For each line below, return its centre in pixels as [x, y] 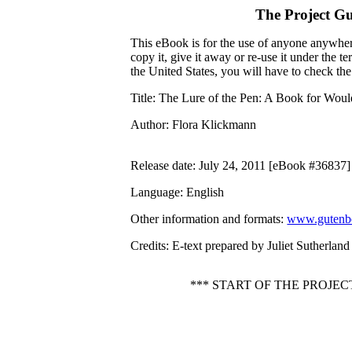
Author [148, 125]
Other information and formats [206, 219]
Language [156, 192]
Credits [148, 246]
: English [202, 192]
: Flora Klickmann [211, 125]
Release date [162, 165]
